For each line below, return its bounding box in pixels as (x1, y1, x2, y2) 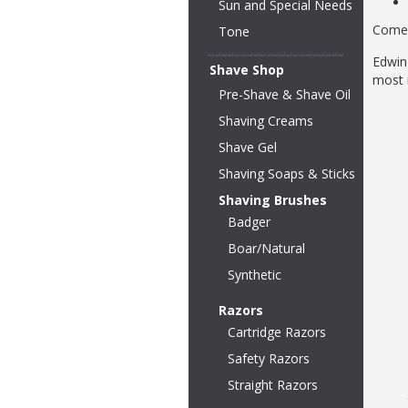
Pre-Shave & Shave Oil (219, 86, 351, 103)
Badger (228, 213, 270, 230)
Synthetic (228, 266, 281, 283)
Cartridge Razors (228, 323, 326, 341)
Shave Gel (219, 138, 277, 156)
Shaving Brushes (219, 191, 327, 209)
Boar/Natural (228, 240, 305, 257)
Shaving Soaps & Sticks (219, 165, 355, 182)
